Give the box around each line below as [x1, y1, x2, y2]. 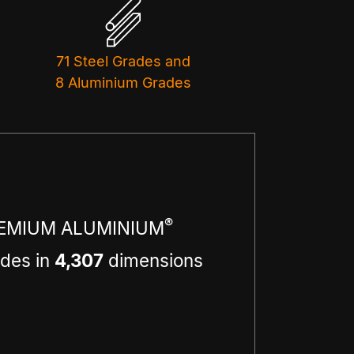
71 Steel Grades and [56, 53, 190, 70]
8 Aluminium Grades [55, 74, 191, 92]
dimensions [103, 249, 203, 271]
